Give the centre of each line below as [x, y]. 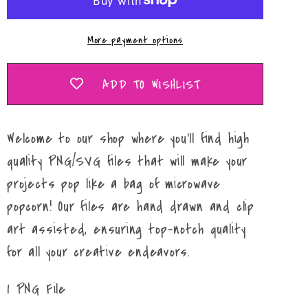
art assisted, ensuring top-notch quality [126, 230]
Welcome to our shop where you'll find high [128, 139]
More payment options [135, 40]
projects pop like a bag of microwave [114, 184]
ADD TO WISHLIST [151, 84]
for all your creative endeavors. [102, 252]
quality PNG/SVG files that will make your [128, 162]
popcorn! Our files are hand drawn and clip [131, 207]
